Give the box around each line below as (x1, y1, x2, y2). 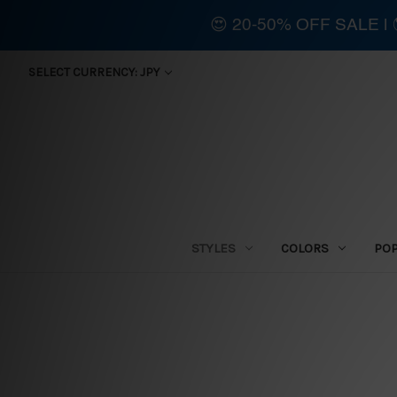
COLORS (281, 239, 329, 256)
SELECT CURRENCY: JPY (27, 65, 162, 80)
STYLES (191, 239, 237, 256)
